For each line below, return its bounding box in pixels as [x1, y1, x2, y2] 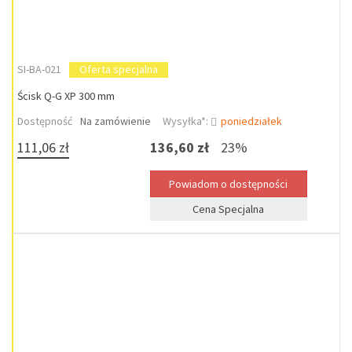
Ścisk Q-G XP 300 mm [17, 89, 115, 103]
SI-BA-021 [17, 62, 61, 76]
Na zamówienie [80, 114, 151, 128]
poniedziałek [221, 114, 282, 128]
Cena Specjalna [192, 202, 265, 216]
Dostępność [17, 114, 72, 128]
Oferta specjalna [79, 62, 158, 76]
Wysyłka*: [163, 114, 211, 128]
